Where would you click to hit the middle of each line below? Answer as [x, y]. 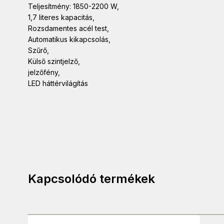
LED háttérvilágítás [58, 83]
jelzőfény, [44, 72]
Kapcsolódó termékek [91, 179]
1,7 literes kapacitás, [61, 17]
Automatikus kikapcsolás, [69, 39]
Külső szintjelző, [54, 61]
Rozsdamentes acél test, [68, 28]
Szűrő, [38, 50]
